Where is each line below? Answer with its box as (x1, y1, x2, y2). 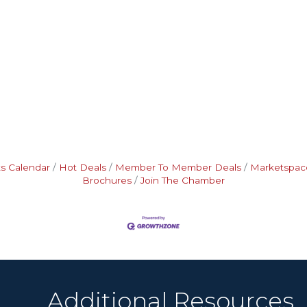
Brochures (82, 175, 132, 186)
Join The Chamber (140, 175, 225, 186)
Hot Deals (58, 162, 106, 173)
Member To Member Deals (114, 162, 241, 173)
